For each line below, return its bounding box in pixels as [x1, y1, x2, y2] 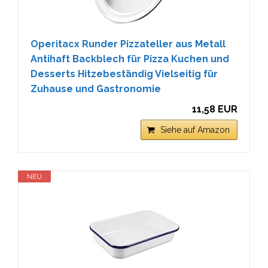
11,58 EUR [192, 103, 237, 115]
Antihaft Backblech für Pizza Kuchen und [31, 53, 229, 65]
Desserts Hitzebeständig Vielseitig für [31, 68, 218, 80]
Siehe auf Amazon [160, 125, 230, 135]
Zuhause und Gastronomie [31, 83, 161, 95]
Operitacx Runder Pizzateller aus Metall [31, 38, 226, 50]
